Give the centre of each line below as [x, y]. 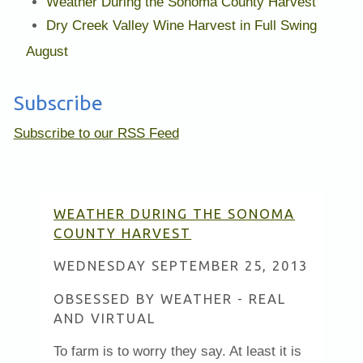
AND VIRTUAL [105, 318]
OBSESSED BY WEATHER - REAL [170, 299]
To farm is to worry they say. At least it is [178, 351]
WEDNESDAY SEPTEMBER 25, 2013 [181, 266]
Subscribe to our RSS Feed [96, 134]
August [47, 51]
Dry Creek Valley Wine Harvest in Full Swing [181, 25]
